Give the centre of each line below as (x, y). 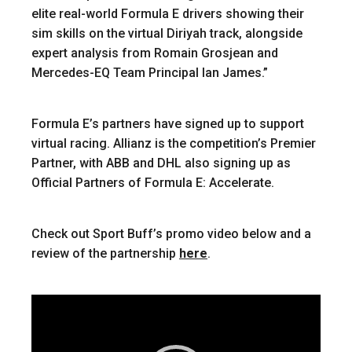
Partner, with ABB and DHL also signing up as (161, 163)
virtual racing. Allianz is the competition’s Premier (174, 143)
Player (49, 322)
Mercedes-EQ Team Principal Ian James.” (150, 73)
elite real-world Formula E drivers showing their (168, 14)
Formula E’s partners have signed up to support (168, 124)
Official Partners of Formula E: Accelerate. (153, 183)
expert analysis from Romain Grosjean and (155, 53)
